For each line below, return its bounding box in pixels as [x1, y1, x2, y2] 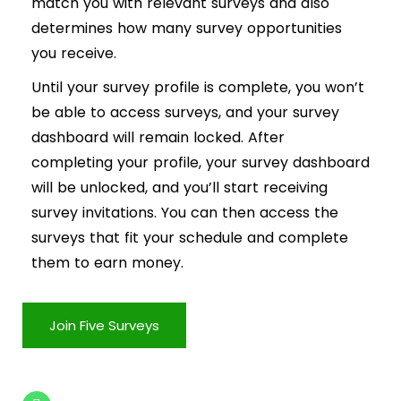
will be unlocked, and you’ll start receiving [31, 177, 328, 199]
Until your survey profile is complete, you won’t [31, 77, 364, 98]
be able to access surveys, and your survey [31, 102, 339, 124]
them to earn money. [31, 252, 183, 274]
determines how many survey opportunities [31, 18, 342, 39]
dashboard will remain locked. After [31, 127, 285, 149]
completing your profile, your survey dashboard [31, 152, 370, 174]
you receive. [31, 43, 116, 64]
